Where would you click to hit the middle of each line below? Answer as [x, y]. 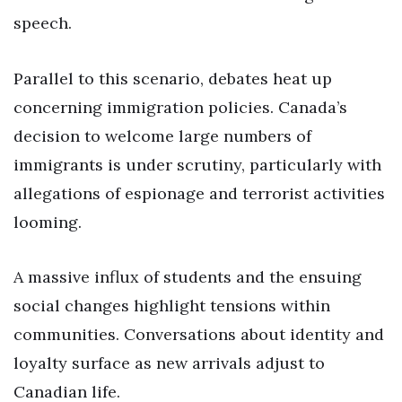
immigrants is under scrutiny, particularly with [197, 164]
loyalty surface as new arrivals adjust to [169, 363]
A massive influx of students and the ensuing [188, 277]
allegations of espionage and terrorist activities [199, 193]
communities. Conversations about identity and [199, 335]
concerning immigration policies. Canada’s [180, 107]
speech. [43, 22]
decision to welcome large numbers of [162, 135]
